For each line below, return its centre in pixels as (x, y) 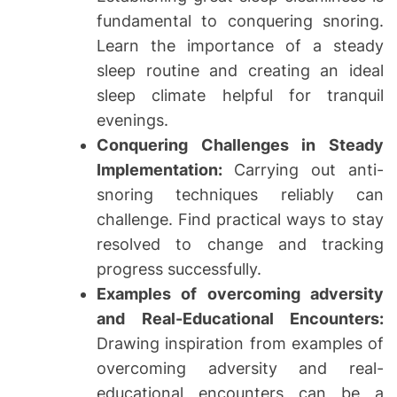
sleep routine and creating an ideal (240, 70)
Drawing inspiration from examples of (240, 343)
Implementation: (165, 169)
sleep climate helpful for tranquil (240, 95)
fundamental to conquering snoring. (240, 20)
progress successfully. (179, 269)
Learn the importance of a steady (240, 45)
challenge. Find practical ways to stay (240, 219)
